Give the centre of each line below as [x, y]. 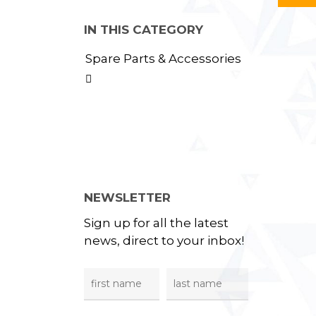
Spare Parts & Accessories [164, 59]
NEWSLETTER [128, 198]
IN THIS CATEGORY [144, 30]
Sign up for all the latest [157, 223]
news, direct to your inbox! [164, 241]
